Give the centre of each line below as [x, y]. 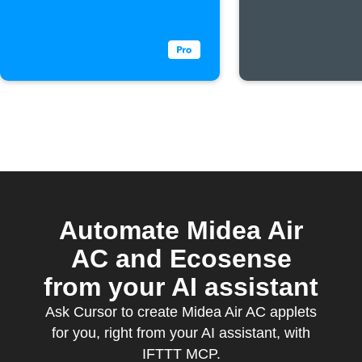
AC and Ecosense [181, 259]
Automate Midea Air [181, 230]
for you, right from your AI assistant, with [181, 333]
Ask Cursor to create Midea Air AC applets [181, 312]
